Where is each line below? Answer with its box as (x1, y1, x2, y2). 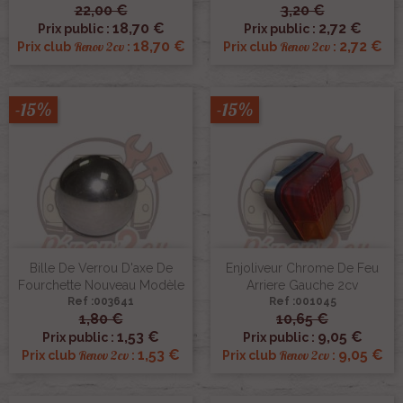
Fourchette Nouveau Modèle (17, 277, 184, 292)
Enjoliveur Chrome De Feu (226, 260, 379, 275)
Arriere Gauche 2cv (246, 277, 358, 292)
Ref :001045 (268, 294, 336, 308)
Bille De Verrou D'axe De (29, 260, 173, 275)
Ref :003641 (67, 294, 134, 308)
